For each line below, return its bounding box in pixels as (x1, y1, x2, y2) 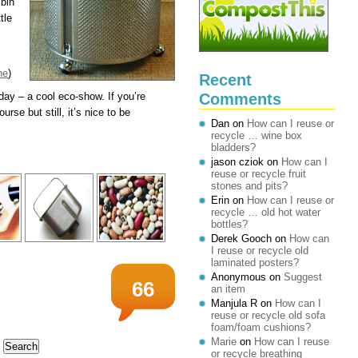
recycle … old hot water (211, 206, 320, 218)
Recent (199, 70, 252, 89)
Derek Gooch (211, 233, 272, 245)
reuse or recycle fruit (211, 168, 306, 180)
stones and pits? (211, 180, 288, 192)
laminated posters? (211, 257, 299, 268)
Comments (199, 89, 281, 108)
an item (211, 283, 245, 295)
